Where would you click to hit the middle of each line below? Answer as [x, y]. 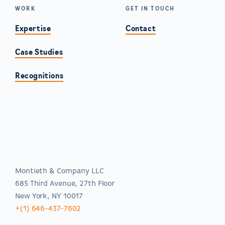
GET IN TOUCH [150, 10]
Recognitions [39, 77]
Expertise [33, 30]
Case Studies [39, 53]
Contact [141, 30]
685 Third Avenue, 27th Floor [65, 184]
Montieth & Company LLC [60, 171]
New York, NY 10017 [49, 196]
